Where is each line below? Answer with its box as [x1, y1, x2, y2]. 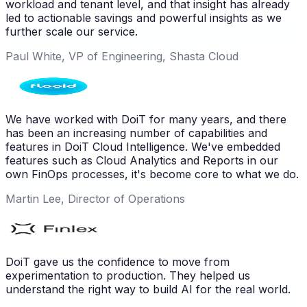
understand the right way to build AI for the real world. [5, 282, 291, 296]
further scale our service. [5, 24, 138, 38]
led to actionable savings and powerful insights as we [5, 10, 282, 25]
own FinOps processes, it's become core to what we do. [5, 167, 299, 181]
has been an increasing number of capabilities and [5, 125, 267, 140]
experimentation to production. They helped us [5, 268, 250, 282]
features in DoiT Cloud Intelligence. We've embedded [5, 139, 280, 153]
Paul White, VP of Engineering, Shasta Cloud [5, 49, 238, 63]
